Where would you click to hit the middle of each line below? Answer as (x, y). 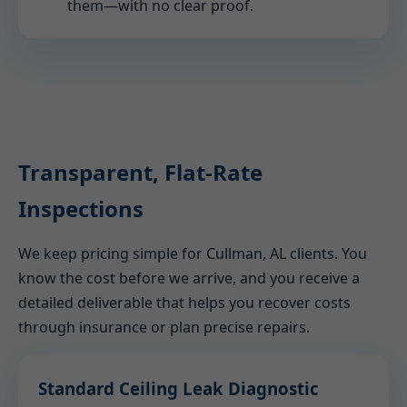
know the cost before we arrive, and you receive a (189, 278)
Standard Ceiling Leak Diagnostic (179, 388)
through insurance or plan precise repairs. (164, 327)
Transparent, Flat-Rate (140, 172)
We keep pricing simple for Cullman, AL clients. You (193, 253)
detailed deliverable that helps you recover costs (184, 303)
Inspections (81, 208)
